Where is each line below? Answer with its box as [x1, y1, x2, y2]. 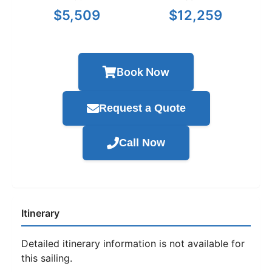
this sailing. [21, 252, 72, 265]
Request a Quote [98, 102, 186, 115]
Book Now [117, 66, 169, 79]
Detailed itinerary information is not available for [21, 237, 245, 250]
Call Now [119, 137, 165, 149]
